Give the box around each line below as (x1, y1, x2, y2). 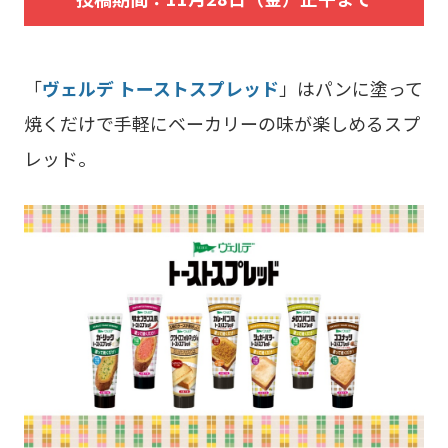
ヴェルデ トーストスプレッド (41, 75, 279, 102)
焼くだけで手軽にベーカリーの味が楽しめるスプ (23, 110, 420, 137)
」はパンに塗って (278, 75, 423, 102)
